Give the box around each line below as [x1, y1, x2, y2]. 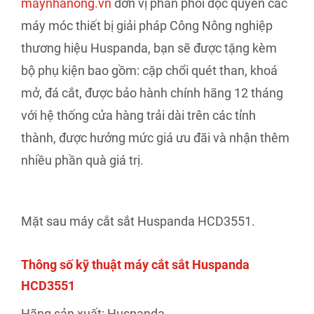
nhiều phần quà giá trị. [21, 153, 144, 168]
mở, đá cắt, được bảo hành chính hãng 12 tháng [21, 86, 283, 101]
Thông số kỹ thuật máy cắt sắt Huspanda [21, 257, 250, 273]
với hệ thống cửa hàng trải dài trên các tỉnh [21, 108, 256, 123]
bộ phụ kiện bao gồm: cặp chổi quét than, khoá [21, 63, 278, 78]
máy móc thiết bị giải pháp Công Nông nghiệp [21, 18, 273, 34]
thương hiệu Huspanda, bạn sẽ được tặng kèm [21, 41, 277, 56]
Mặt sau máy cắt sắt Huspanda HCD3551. [21, 214, 255, 229]
